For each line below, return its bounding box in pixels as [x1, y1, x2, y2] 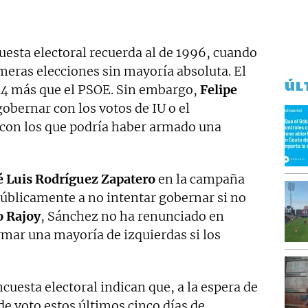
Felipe [200, 82, 237, 98]
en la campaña [155, 171, 245, 188]
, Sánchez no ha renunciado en [41, 208, 224, 225]
